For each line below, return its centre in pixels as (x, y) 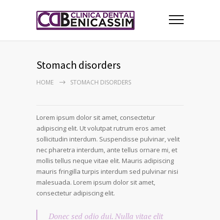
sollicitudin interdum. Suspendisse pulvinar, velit (108, 139)
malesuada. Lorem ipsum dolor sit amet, (96, 182)
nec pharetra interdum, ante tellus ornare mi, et (107, 150)
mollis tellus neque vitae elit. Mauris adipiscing (105, 161)
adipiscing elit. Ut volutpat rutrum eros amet (101, 128)
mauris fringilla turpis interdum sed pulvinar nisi (107, 171)
